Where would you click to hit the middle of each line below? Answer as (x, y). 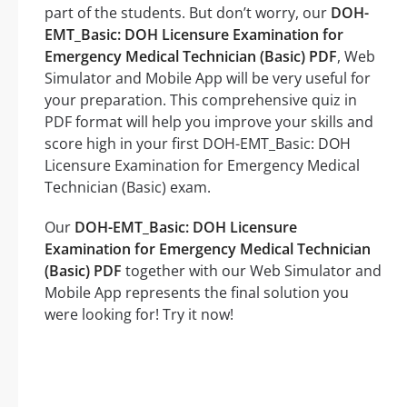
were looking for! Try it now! (139, 315)
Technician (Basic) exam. (128, 188)
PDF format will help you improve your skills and (209, 122)
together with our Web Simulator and (252, 271)
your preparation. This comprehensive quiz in (201, 100)
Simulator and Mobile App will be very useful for (208, 79)
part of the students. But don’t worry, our (188, 13)
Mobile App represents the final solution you (197, 293)
